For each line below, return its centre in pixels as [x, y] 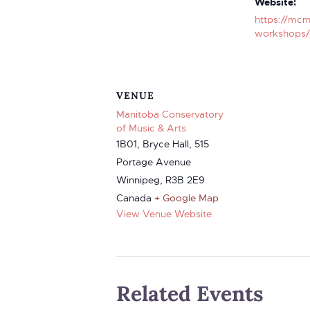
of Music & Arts [151, 128]
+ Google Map [186, 198]
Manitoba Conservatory [170, 114]
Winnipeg [138, 180]
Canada [134, 198]
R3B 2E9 [185, 180]
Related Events [190, 293]
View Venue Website [164, 214]
